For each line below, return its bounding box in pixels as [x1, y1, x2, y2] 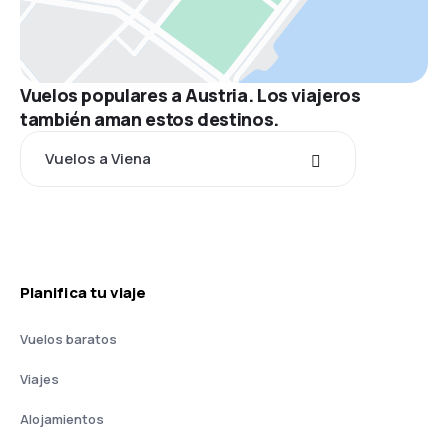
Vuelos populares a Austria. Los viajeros [20, 83, 361, 107]
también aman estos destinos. [20, 107, 279, 131]
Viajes [20, 370, 59, 388]
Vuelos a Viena [45, 148, 152, 169]
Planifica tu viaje [20, 282, 147, 303]
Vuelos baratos [20, 330, 117, 348]
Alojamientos [20, 410, 104, 428]
